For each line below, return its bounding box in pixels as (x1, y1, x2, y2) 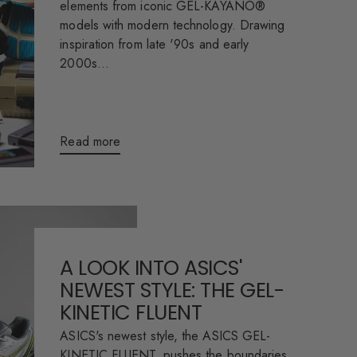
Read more (60, 131, 121, 151)
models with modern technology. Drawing (60, 16, 285, 35)
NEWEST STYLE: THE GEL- (60, 276, 284, 305)
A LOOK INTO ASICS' (60, 253, 242, 283)
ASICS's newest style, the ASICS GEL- (60, 327, 271, 346)
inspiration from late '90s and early (60, 35, 249, 54)
